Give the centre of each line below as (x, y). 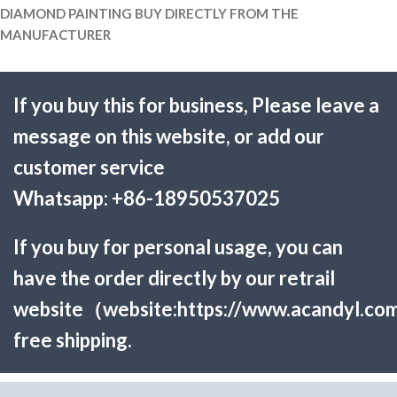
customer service (89, 167)
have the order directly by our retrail (174, 278)
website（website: (95, 309)
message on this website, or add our (169, 136)
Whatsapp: (61, 198)
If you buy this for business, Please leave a (196, 105)
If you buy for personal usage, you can (178, 247)
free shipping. (73, 340)
